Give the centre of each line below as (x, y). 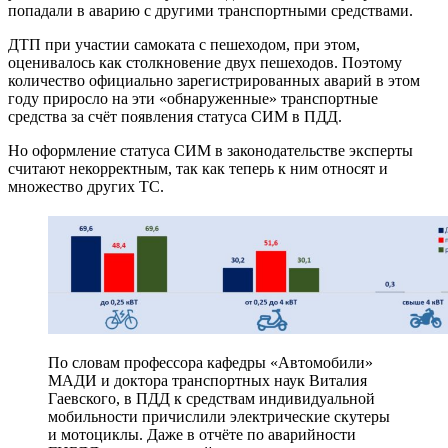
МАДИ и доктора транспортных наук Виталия (207, 381)
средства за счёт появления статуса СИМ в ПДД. (175, 116)
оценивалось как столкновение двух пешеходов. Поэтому (205, 62)
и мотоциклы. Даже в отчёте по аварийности (202, 435)
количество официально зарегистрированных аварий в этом (214, 80)
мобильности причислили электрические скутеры (219, 417)
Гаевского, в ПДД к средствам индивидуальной (211, 399)
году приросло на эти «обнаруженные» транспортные (193, 98)
